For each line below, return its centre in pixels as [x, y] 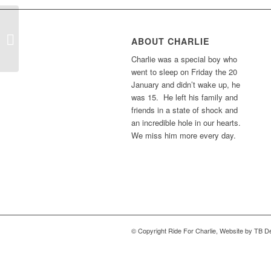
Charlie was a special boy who [184, 59]
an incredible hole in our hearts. [186, 122]
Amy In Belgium [49, 38]
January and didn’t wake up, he [186, 84]
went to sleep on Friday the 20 [184, 71]
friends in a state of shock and [184, 109]
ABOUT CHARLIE [171, 41]
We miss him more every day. [184, 135]
